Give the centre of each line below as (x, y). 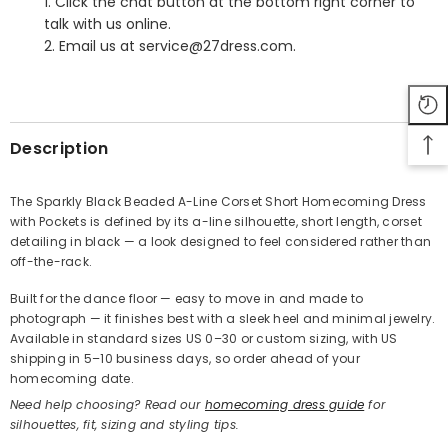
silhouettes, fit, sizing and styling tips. (125, 425)
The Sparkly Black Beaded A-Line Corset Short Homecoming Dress (218, 202)
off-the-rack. (51, 262)
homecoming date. (72, 379)
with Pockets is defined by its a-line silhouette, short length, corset (216, 222)
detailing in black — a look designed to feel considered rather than (221, 242)
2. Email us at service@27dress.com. (170, 46)
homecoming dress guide (284, 405)
